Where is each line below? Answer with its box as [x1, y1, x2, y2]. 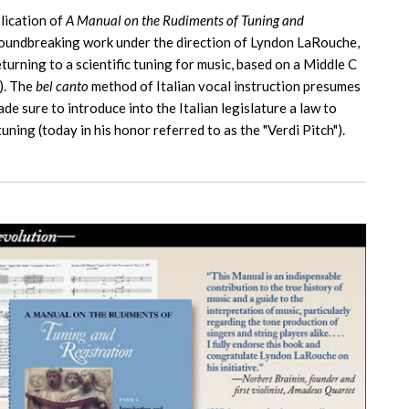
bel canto [36, 78, 89, 95]
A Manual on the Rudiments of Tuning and [66, 12, 304, 29]
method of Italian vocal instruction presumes [89, 78, 361, 95]
